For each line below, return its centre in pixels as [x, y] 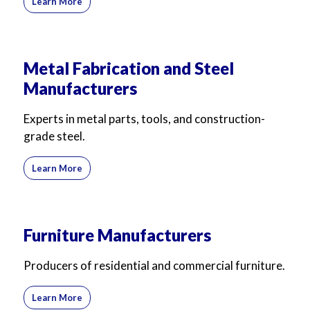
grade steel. [54, 136]
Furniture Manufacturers [117, 235]
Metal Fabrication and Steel [129, 68]
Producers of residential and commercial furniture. [154, 265]
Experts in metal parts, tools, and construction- [144, 119]
